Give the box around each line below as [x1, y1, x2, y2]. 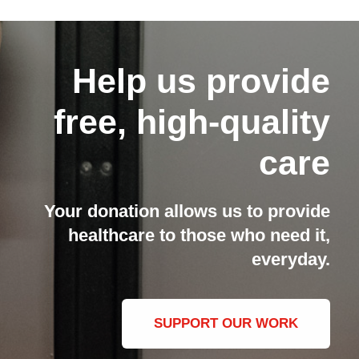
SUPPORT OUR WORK [154, 316, 299, 332]
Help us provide [72, 61, 331, 100]
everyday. [252, 248, 331, 269]
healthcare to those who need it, [68, 224, 331, 245]
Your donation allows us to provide [44, 200, 331, 221]
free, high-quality [54, 102, 331, 141]
